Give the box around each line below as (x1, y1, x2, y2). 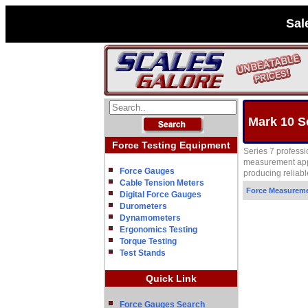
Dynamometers (120, 213, 181, 223)
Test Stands (120, 248, 166, 258)
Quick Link (146, 273, 197, 284)
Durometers (120, 201, 167, 211)
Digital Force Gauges (120, 190, 201, 199)
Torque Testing (120, 236, 177, 246)
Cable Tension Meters (120, 178, 204, 188)
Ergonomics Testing (120, 225, 197, 234)
